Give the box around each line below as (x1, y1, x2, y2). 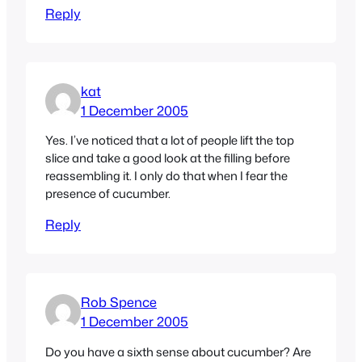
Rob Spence (81, 293, 157, 312)
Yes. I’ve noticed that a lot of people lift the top (45, 132, 294, 149)
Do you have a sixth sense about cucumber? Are (45, 343, 311, 360)
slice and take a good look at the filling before (45, 149, 290, 167)
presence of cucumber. (45, 185, 170, 203)
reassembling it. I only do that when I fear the (45, 167, 288, 185)
